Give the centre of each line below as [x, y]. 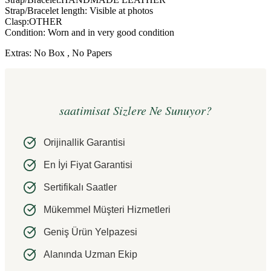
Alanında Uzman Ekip [90, 255]
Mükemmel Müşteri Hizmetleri [107, 210]
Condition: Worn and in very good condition [90, 32]
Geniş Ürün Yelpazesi [90, 232]
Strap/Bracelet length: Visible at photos [79, 10]
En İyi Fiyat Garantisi [88, 165]
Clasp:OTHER [34, 21]
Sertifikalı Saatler [80, 188]
